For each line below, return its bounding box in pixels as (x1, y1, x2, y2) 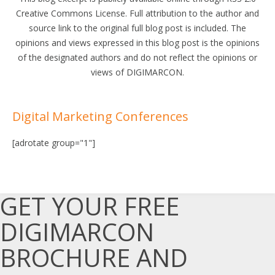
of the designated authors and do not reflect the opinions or (18, 52, 257, 63)
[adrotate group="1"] (12, 137, 95, 149)
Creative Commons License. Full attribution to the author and (16, 7, 259, 19)
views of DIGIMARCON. (91, 66, 184, 78)
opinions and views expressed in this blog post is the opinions (15, 37, 260, 48)
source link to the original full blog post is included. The (29, 22, 246, 34)
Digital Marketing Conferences (12, 108, 188, 125)
